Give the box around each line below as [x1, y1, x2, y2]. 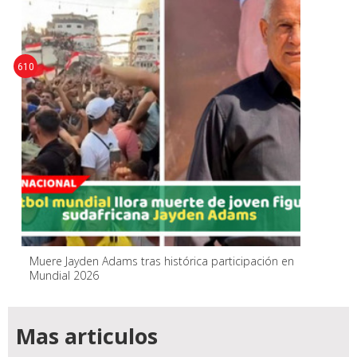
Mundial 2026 [29, 268, 99, 284]
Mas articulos [16, 321, 158, 351]
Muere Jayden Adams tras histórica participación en [29, 253, 294, 269]
